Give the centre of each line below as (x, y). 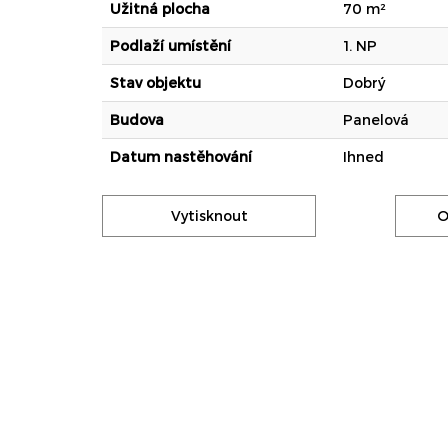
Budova (137, 120)
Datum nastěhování (181, 157)
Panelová (376, 120)
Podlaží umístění (170, 46)
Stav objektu (155, 83)
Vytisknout (209, 216)
